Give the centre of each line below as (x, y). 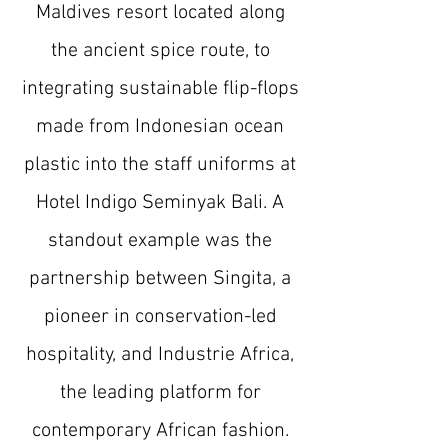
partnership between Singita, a (160, 279)
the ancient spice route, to (160, 51)
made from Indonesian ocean (160, 127)
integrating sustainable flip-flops (160, 89)
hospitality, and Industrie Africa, (160, 355)
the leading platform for (160, 393)
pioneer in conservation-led (160, 317)
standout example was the (160, 241)
